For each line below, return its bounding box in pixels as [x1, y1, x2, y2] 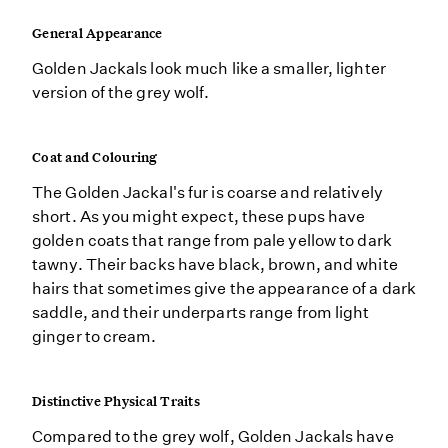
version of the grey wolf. [32, 83, 210, 102]
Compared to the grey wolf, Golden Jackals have [32, 427, 394, 446]
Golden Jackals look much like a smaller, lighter [32, 59, 386, 78]
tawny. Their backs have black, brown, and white [32, 255, 398, 274]
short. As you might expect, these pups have [32, 207, 366, 226]
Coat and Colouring [32, 148, 158, 166]
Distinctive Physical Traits [32, 392, 200, 410]
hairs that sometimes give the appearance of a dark [32, 279, 417, 298]
